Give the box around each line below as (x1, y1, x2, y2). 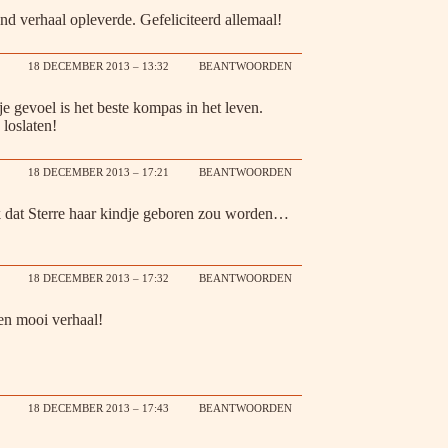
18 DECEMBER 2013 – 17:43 (28, 402, 169, 415)
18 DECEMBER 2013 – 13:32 (28, 60, 169, 73)
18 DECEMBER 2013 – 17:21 (28, 166, 169, 179)
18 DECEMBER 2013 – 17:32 (28, 272, 169, 285)
